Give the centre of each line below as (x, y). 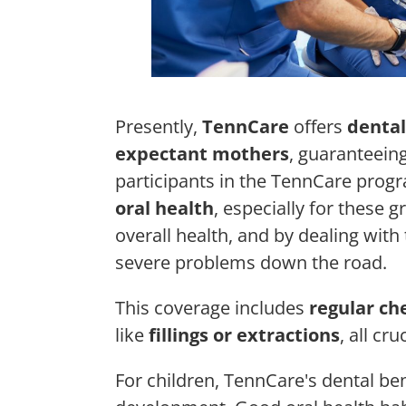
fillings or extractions (244, 334)
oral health (164, 208)
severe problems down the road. (251, 262)
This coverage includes (212, 307)
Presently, (159, 126)
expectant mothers (202, 153)
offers (318, 126)
